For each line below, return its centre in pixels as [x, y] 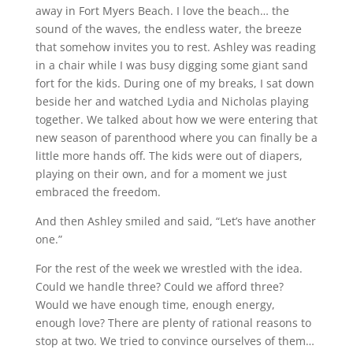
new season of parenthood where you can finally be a [176, 137]
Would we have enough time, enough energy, [155, 305]
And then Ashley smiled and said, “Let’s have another [175, 221]
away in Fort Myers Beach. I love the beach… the [162, 11]
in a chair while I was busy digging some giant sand [171, 65]
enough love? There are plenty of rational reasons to [173, 323]
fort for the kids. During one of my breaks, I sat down [175, 83]
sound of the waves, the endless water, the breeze [168, 29]
